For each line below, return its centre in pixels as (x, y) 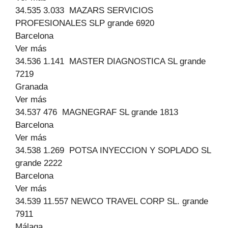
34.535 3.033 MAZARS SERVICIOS (84, 10)
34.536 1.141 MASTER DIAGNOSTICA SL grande (110, 61)
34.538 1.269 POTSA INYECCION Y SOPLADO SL (113, 150)
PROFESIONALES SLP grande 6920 (85, 23)
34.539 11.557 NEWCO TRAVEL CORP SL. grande (112, 201)
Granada (32, 87)
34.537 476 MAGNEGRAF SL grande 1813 (97, 112)
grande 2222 (39, 163)
